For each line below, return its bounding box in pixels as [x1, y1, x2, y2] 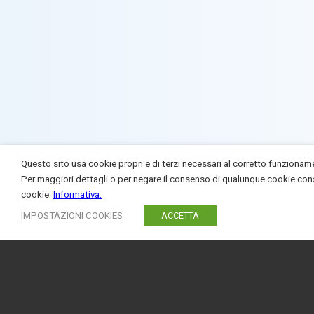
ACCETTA [161, 210, 199, 221]
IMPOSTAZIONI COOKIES [21, 210, 123, 221]
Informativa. [53, 189, 102, 200]
